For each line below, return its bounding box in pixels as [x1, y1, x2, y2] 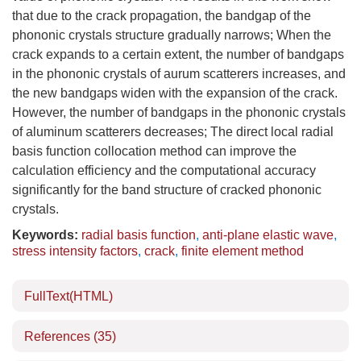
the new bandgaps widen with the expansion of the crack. [12, 86, 338, 100]
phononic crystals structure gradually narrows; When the [12, 28, 331, 42]
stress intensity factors [12, 244, 138, 258]
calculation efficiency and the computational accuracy [12, 164, 316, 177]
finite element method [181, 244, 304, 258]
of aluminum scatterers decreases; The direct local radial [12, 125, 334, 139]
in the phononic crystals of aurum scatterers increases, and [12, 67, 346, 81]
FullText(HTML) [24, 289, 113, 303]
